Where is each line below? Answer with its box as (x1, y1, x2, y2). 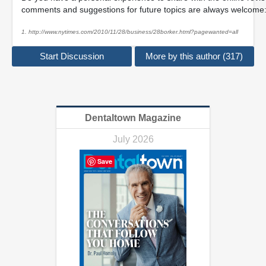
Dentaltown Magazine (85, 113, 181, 123)
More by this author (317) (145, 51, 243, 61)
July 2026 (112, 134, 154, 144)
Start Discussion (39, 51, 104, 61)
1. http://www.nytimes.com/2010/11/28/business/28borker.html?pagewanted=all (21, 28, 238, 35)
